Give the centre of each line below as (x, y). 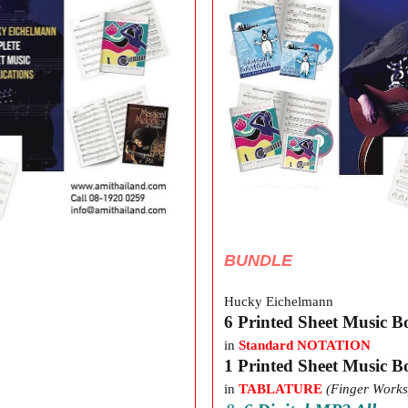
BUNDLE (258, 260)
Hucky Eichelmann (279, 301)
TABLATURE (279, 388)
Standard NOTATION (305, 345)
